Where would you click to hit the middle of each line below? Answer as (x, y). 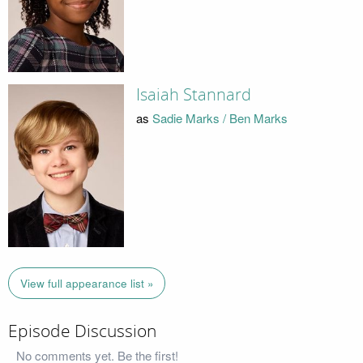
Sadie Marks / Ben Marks (220, 117)
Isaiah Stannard (193, 95)
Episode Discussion (82, 331)
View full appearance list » (87, 283)
